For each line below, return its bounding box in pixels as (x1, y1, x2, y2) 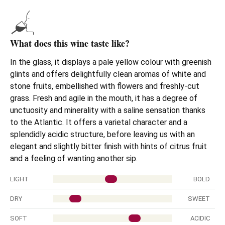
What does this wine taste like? (10, 36, 130, 50)
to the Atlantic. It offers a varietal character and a (10, 117, 187, 127)
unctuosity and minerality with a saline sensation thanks (10, 105, 205, 115)
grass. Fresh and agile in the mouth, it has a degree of (10, 93, 197, 103)
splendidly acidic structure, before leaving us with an (10, 129, 195, 139)
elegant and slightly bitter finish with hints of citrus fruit (10, 141, 207, 151)
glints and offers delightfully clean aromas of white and (10, 69, 206, 79)
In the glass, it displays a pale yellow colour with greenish (10, 57, 211, 67)
